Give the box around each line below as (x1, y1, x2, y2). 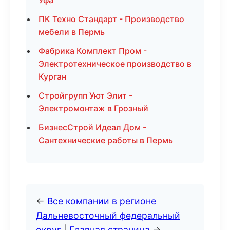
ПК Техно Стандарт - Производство (39, 14, 184, 24)
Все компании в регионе (47, 196, 156, 206)
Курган (39, 71, 66, 82)
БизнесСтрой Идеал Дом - (39, 122, 146, 132)
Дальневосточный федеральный (36, 210, 180, 221)
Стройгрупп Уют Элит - (39, 90, 132, 101)
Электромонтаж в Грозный (39, 103, 148, 113)
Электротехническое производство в (39, 59, 191, 69)
